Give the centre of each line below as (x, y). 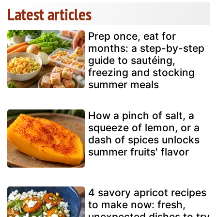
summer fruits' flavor (139, 152)
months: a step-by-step (146, 48)
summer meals (124, 85)
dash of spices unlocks (144, 140)
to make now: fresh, (137, 205)
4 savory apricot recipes (147, 193)
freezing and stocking (141, 73)
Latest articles (49, 14)
